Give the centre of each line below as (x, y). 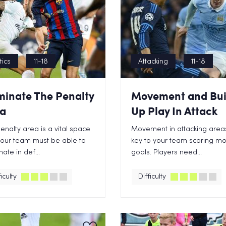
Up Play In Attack (175, 111)
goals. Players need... (166, 153)
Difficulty (152, 177)
